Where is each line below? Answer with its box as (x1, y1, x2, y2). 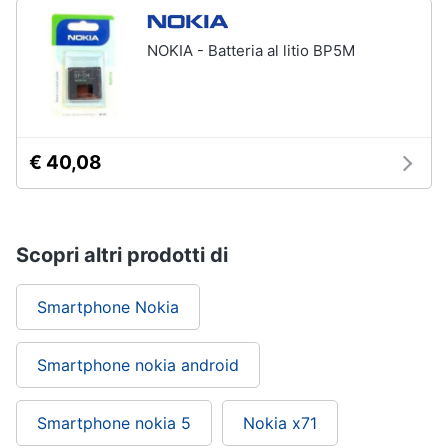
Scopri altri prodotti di (16, 243, 228, 267)
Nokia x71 (243, 413, 317, 433)
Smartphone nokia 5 (37, 413, 191, 433)
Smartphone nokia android (37, 355, 239, 375)
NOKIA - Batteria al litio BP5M (147, 41, 355, 60)
